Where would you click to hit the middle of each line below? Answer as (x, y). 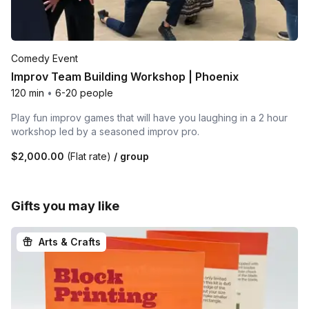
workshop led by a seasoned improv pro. (105, 132)
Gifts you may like (65, 206)
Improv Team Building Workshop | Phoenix (125, 77)
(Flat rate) (89, 157)
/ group (130, 157)
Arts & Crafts (70, 242)
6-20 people (84, 93)
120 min (28, 93)
